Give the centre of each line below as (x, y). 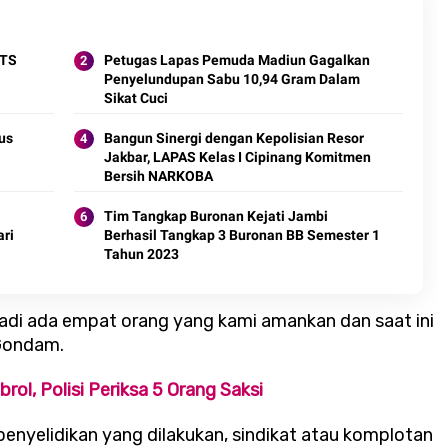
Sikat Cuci (135, 98)
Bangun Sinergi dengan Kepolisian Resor (233, 138)
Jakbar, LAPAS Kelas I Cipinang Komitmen (237, 157)
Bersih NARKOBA (158, 176)
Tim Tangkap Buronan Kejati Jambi (215, 216)
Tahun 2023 (141, 254)
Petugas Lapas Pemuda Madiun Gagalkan (236, 60)
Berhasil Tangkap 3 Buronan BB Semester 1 (241, 235)
